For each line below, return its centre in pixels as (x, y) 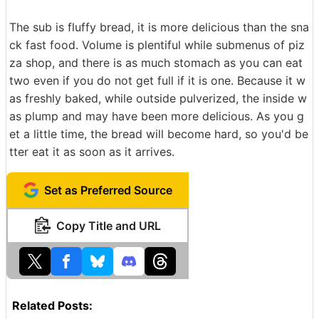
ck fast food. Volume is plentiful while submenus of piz (157, 45)
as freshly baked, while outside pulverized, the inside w (158, 98)
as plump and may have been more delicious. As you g (157, 116)
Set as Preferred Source (108, 190)
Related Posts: (52, 305)
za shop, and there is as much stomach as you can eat (156, 63)
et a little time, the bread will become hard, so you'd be (159, 134)
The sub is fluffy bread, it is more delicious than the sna (159, 27)
